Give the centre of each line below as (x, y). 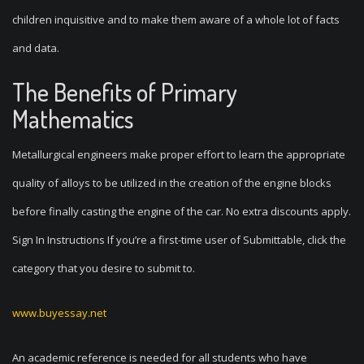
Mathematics (73, 119)
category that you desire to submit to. (104, 268)
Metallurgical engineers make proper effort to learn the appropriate (179, 154)
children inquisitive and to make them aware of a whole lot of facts (176, 19)
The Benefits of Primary (125, 92)
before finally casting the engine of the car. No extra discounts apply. (182, 211)
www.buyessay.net (59, 313)
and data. (36, 48)
